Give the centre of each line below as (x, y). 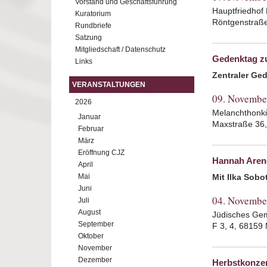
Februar (91, 129)
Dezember (95, 260)
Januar (89, 117)
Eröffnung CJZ (101, 153)
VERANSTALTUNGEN (109, 85)
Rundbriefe (93, 26)
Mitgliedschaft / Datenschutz (120, 49)
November (95, 248)
